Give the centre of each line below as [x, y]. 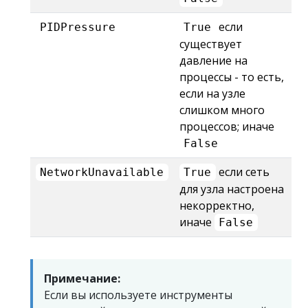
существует [211, 44]
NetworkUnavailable [102, 172]
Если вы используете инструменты [138, 295]
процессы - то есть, [232, 77]
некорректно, [217, 206]
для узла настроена [232, 189]
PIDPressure [78, 27]
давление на [213, 60]
